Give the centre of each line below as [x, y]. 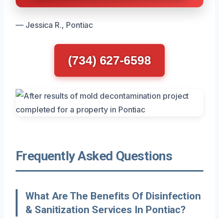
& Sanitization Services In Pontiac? [106, 209]
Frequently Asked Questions [94, 156]
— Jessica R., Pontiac [55, 25]
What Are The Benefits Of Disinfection [113, 196]
